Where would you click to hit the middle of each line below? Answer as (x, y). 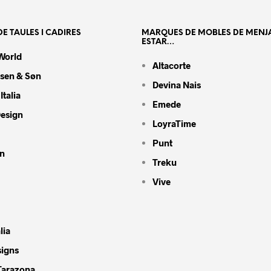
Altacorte (171, 65)
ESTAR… (158, 42)
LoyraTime (174, 123)
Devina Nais (176, 85)
